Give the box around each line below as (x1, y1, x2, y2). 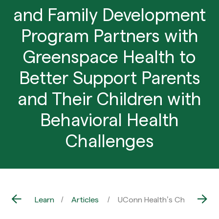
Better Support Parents (19, 66, 200, 88)
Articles (71, 194, 99, 204)
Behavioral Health (40, 108, 179, 130)
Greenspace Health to (23, 45, 196, 66)
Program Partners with (21, 24, 198, 45)
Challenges (65, 129, 154, 151)
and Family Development (13, 3, 206, 24)
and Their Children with (18, 87, 201, 109)
